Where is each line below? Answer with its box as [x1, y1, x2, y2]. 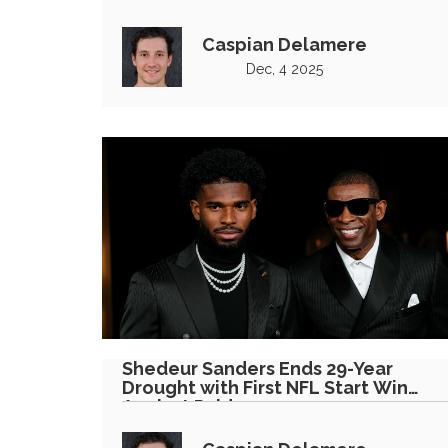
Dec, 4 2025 [246, 60, 323, 77]
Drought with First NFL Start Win [122, 377, 408, 398]
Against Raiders [122, 396, 261, 417]
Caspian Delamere [202, 33, 367, 55]
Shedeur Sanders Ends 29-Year [122, 358, 394, 379]
